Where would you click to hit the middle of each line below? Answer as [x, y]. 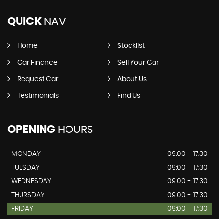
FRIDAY [22, 208]
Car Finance [37, 62]
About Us [132, 79]
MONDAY [26, 154]
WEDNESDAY [31, 181]
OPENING [31, 129]
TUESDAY [25, 167]
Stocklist [131, 46]
